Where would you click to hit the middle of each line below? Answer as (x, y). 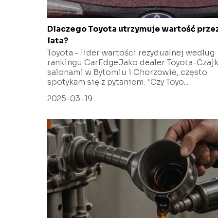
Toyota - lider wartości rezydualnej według (131, 53)
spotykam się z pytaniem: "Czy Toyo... (118, 82)
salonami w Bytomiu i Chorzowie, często (127, 72)
